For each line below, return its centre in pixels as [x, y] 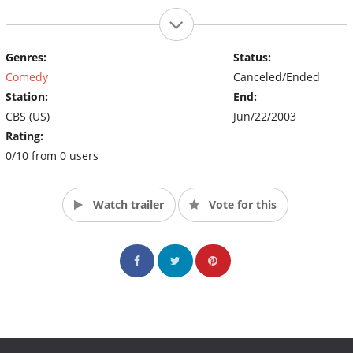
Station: [27, 96]
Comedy [27, 76]
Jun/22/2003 [264, 116]
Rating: [24, 136]
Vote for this [241, 204]
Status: [252, 57]
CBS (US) [28, 116]
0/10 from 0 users [52, 155]
